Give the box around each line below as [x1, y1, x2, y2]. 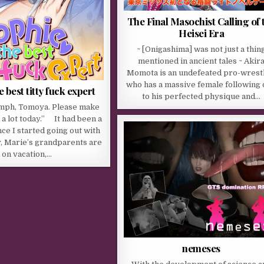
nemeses [182, 242, 220, 255]
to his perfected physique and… [142, 92, 261, 101]
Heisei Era [179, 27, 225, 40]
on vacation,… [1, 150, 52, 159]
